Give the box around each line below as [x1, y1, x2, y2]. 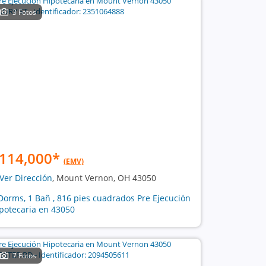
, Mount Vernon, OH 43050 [52, 172, 156, 183]
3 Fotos [12, 7, 37, 17]
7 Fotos [12, 251, 37, 261]
